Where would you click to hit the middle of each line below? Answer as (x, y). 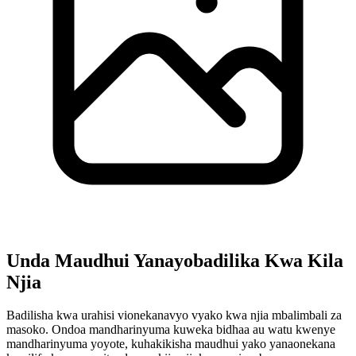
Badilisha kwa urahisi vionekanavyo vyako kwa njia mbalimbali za (174, 315)
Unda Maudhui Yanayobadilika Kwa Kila (175, 260)
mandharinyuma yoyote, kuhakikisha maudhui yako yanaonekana (171, 344)
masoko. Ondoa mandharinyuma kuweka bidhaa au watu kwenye (171, 330)
